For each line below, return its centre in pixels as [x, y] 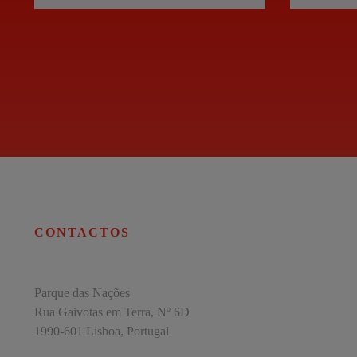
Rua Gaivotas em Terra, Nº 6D [112, 312]
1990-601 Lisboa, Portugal [101, 331]
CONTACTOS [82, 232]
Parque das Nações [82, 292]
